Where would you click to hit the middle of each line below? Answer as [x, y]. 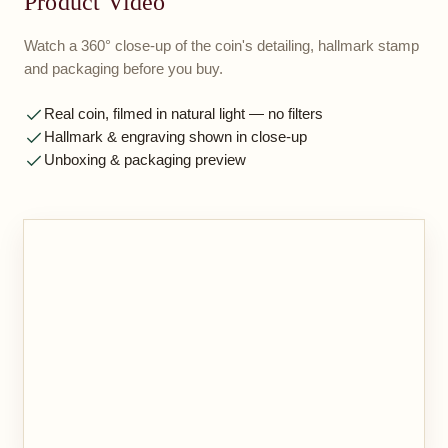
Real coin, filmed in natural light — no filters [183, 113]
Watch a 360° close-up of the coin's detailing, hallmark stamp [221, 45]
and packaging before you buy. [123, 68]
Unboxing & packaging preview [145, 159]
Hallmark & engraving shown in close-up [175, 136]
